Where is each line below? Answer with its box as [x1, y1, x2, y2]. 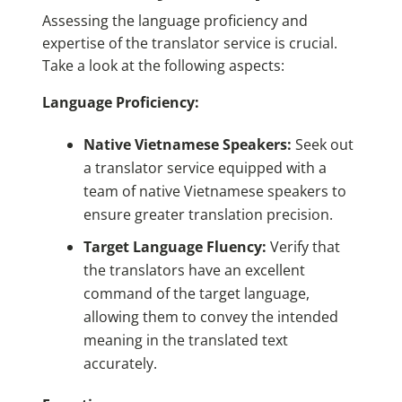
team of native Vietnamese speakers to [83, 181, 346, 202]
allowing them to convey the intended [83, 307, 338, 328]
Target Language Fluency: [83, 237, 267, 258]
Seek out [291, 135, 354, 155]
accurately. [83, 354, 157, 374]
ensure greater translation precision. [83, 205, 333, 225]
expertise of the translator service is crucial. [41, 33, 337, 54]
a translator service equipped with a [83, 158, 327, 179]
